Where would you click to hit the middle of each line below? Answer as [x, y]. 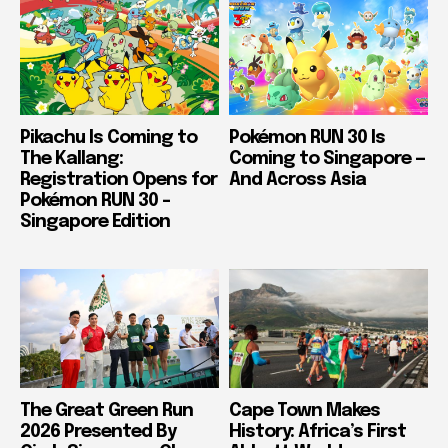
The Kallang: [71, 158]
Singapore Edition [95, 221]
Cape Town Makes [304, 411]
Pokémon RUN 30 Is [307, 137]
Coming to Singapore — [327, 158]
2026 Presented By [98, 432]
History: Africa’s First [317, 432]
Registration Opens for [118, 179]
